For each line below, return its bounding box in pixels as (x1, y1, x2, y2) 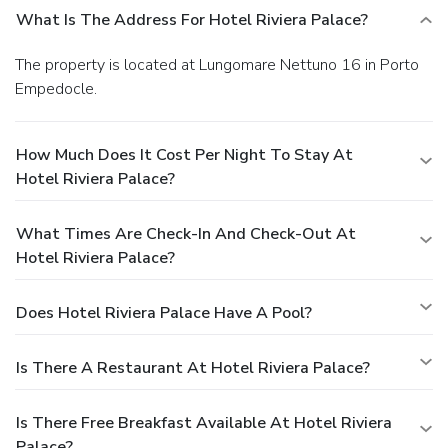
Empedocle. (15, 78, 97, 101)
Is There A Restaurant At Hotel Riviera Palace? (16, 357, 370, 380)
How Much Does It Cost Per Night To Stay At (16, 144, 353, 167)
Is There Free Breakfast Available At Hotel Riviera (16, 412, 392, 435)
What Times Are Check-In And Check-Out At (16, 223, 356, 246)
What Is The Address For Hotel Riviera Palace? (16, 9, 368, 32)
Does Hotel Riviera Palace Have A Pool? (16, 302, 312, 325)
